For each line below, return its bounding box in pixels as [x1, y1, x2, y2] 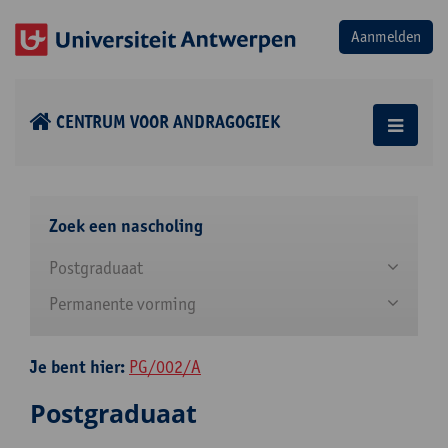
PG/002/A [129, 356, 201, 377]
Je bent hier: [30, 356, 129, 378]
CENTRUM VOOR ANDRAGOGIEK [56, 111, 280, 133]
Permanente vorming [49, 293, 196, 314]
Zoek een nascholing [49, 215, 203, 237]
